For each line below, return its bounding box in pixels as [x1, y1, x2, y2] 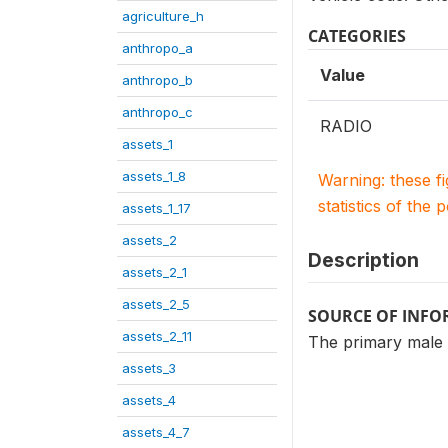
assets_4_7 [122, 424, 190, 440]
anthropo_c [122, 104, 193, 120]
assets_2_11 [122, 328, 192, 344]
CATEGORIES [308, 25, 406, 47]
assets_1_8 [122, 168, 186, 184]
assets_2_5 [122, 296, 190, 312]
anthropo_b [122, 72, 193, 88]
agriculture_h [122, 8, 204, 24]
